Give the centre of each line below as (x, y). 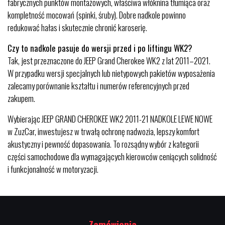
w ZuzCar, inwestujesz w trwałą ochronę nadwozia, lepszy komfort (103, 131)
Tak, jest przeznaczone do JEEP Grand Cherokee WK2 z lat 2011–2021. (109, 61)
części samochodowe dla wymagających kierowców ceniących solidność (112, 156)
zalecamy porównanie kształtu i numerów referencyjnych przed (98, 86)
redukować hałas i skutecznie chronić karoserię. (77, 27)
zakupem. (21, 98)
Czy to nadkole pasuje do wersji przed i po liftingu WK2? (100, 48)
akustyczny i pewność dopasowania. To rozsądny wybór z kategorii (103, 144)
